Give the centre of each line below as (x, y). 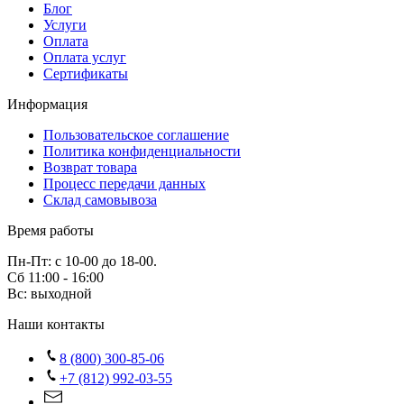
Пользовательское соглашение (136, 135)
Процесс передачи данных (124, 184)
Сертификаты (86, 74)
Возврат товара (90, 168)
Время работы (50, 231)
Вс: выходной (50, 294)
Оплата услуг (85, 58)
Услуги (65, 25)
